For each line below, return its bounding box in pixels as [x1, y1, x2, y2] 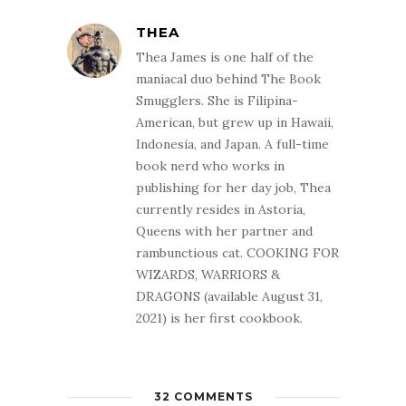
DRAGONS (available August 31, [136, 288, 323, 305]
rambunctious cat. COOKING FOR [136, 245, 339, 262]
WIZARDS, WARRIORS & [136, 266, 280, 284]
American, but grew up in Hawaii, [136, 114, 333, 131]
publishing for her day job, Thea [136, 179, 331, 197]
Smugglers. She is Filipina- [136, 92, 298, 110]
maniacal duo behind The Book [136, 71, 321, 88]
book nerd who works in [136, 158, 285, 175]
